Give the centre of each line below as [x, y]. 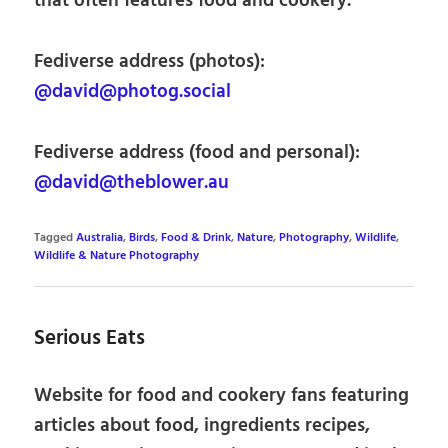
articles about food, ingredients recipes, [202, 426]
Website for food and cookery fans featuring [222, 396]
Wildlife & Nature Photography [117, 255]
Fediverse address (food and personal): [197, 152]
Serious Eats [90, 338]
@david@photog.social [133, 91]
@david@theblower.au [132, 182]
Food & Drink [196, 237]
